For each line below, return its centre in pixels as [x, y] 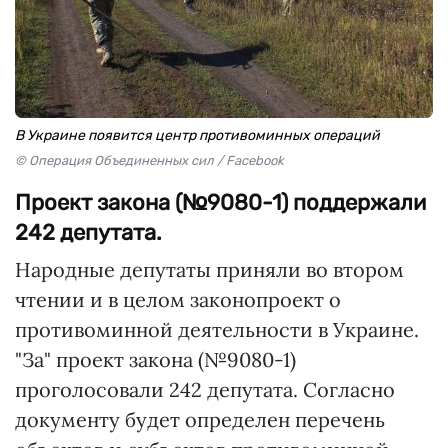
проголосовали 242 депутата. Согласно [205, 389]
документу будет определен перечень [200, 419]
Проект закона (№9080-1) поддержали [220, 202]
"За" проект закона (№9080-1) [155, 359]
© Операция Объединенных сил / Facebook [149, 160]
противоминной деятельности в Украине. [217, 329]
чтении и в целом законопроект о [178, 299]
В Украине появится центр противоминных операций [197, 135]
